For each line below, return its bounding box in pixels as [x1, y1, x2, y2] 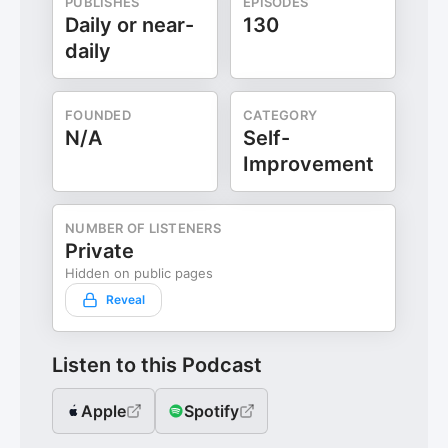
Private [65, 239, 134, 263]
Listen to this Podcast [52, 353, 262, 377]
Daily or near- [65, 13, 194, 37]
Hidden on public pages [65, 265, 213, 281]
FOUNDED [65, 107, 131, 123]
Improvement [243, 152, 374, 176]
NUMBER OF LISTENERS [65, 220, 221, 236]
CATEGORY [243, 107, 318, 123]
